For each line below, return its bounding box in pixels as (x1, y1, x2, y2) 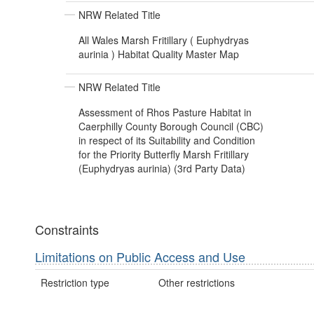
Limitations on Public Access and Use (35, 247, 245, 266)
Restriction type (41, 275, 109, 289)
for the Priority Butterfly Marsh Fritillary (78, 147, 249, 162)
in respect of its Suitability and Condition (78, 133, 255, 148)
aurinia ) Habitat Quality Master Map (78, 47, 239, 62)
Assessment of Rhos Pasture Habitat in (78, 105, 252, 120)
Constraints (35, 220, 99, 239)
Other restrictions (158, 275, 235, 289)
